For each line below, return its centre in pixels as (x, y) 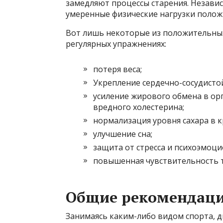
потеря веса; (117, 69)
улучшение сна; (123, 134)
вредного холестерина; (139, 107)
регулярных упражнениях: (116, 44)
